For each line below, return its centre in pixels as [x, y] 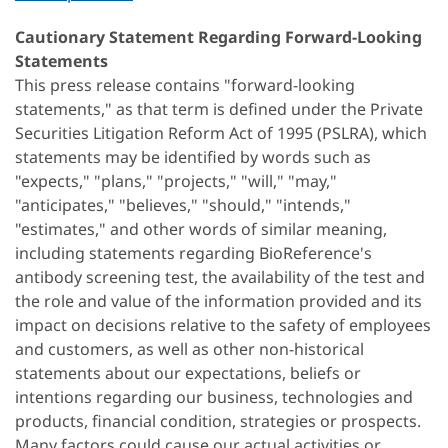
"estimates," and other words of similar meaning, [201, 229]
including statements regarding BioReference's [193, 253]
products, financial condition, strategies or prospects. [218, 421]
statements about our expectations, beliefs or [188, 373]
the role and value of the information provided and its [218, 301]
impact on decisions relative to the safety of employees [223, 325]
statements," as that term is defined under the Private [219, 109]
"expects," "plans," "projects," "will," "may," [176, 181]
